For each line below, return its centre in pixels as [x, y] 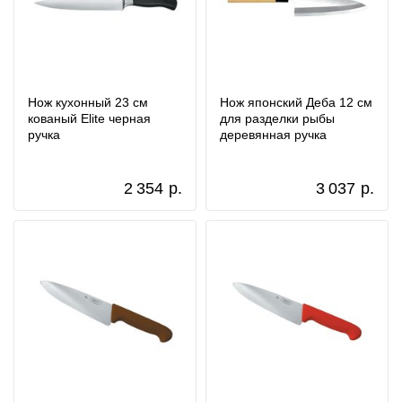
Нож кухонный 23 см [88, 102]
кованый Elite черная [89, 118]
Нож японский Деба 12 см [296, 102]
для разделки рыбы [277, 118]
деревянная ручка [273, 135]
